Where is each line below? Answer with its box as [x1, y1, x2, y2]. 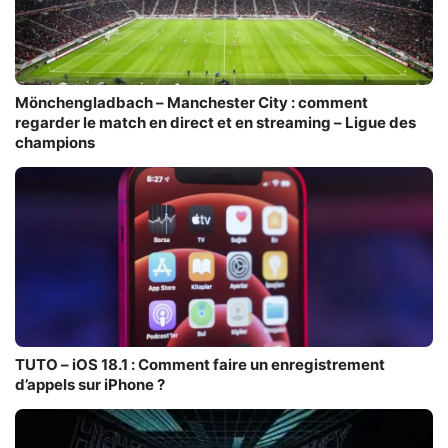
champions [15, 133, 95, 153]
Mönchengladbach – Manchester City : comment [15, 93, 368, 113]
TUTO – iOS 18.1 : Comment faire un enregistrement [15, 355, 385, 375]
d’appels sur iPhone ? [15, 375, 165, 395]
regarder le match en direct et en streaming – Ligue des [15, 113, 416, 133]
